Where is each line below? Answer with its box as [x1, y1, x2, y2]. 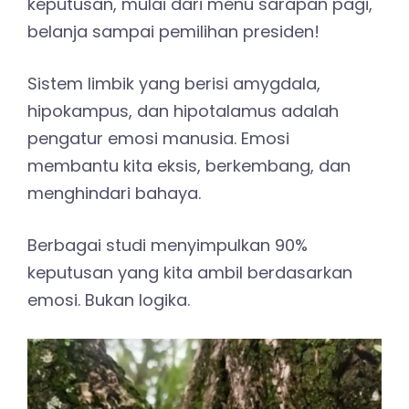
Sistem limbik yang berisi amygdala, [27, 71, 320, 95]
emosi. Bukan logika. [27, 288, 190, 311]
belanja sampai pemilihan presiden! [27, 19, 320, 43]
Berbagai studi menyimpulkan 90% [27, 233, 308, 257]
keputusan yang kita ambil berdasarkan [27, 260, 352, 284]
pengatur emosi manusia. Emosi [27, 126, 289, 150]
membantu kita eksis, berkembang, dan [27, 153, 351, 177]
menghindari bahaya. [27, 181, 201, 204]
